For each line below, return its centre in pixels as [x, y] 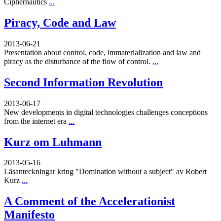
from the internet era [36, 121]
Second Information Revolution [83, 82]
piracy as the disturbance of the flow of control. [78, 61]
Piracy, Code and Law [60, 22]
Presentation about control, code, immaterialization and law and [102, 52]
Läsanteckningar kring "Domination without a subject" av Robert [105, 172]
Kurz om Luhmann [53, 142]
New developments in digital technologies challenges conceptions [106, 112]
